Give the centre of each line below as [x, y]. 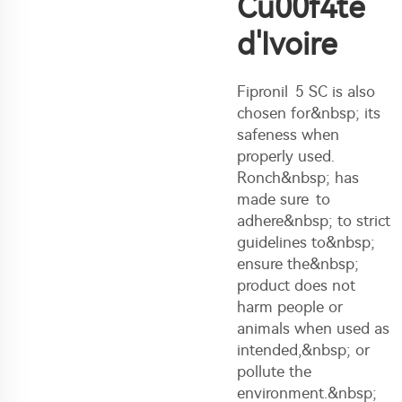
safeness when [288, 134]
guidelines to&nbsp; [306, 242]
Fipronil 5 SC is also [306, 91]
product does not [296, 285]
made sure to [284, 199]
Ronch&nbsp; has [298, 177]
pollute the [274, 371]
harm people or [290, 306]
